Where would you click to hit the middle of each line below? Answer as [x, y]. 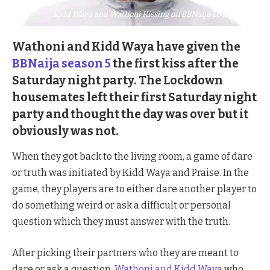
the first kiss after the [175, 64]
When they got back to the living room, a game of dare [132, 157]
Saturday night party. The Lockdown [118, 81]
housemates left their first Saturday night [134, 98]
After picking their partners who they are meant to [125, 253]
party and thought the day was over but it [130, 115]
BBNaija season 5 [61, 64]
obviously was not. [65, 131]
